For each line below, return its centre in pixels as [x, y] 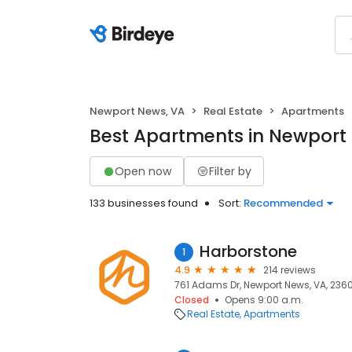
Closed [192, 300]
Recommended [283, 203]
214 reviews [290, 270]
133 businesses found [144, 203]
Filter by [230, 171]
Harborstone [248, 251]
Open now [143, 171]
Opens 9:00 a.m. [264, 300]
